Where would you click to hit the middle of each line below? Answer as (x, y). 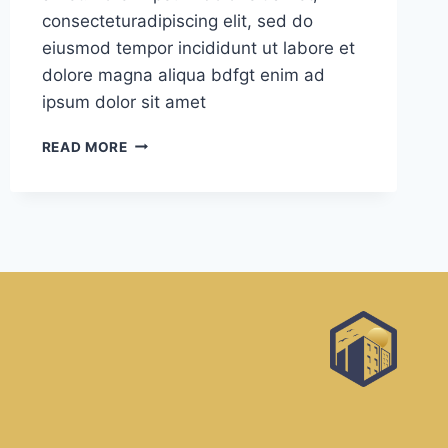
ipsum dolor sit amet (123, 101)
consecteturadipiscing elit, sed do (177, 20)
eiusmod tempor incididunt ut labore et (198, 47)
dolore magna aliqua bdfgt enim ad (183, 74)
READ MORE (84, 146)
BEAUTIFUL (167, 141)
